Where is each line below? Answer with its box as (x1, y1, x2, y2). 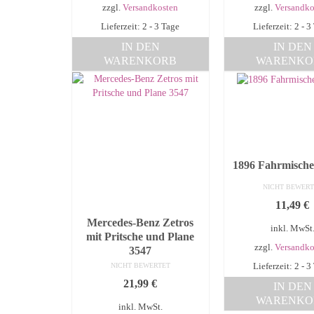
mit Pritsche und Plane (86, 231, 195, 243)
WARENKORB (104, 55, 177, 67)
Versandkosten (123, 3, 179, 13)
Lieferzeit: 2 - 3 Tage (101, 22, 180, 32)
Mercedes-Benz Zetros (87, 217, 194, 229)
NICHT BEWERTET (110, 261, 170, 270)
